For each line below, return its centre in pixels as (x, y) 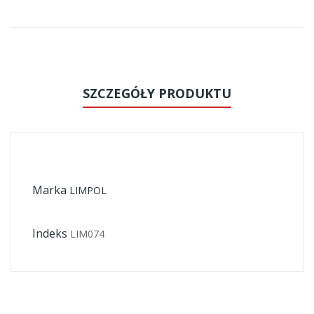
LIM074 (87, 234)
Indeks (50, 233)
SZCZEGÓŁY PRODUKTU (157, 93)
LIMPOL (88, 190)
